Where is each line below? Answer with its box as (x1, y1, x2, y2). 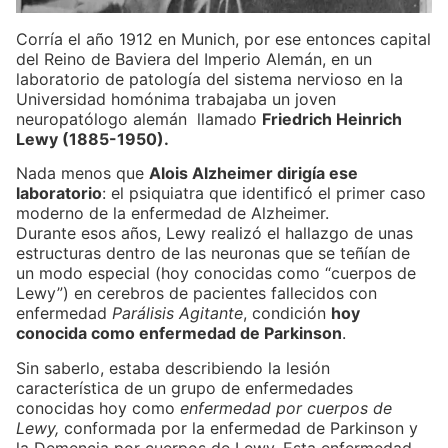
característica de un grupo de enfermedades (16, 377, 353, 398)
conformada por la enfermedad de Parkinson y (59, 417, 418, 438)
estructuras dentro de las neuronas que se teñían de (16, 243, 410, 264)
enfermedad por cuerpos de (180, 397, 392, 418)
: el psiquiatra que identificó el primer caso (102, 183, 426, 204)
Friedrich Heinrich (262, 109, 402, 130)
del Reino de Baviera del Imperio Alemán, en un (16, 49, 372, 70)
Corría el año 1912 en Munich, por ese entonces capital (16, 29, 431, 50)
